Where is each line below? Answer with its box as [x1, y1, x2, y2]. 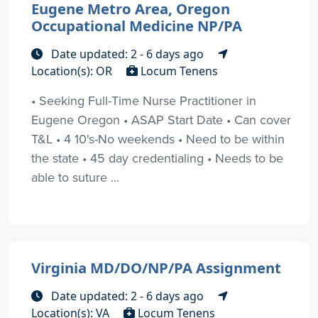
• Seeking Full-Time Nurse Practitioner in [31, 91, 256, 109]
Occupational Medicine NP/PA [31, 15, 242, 35]
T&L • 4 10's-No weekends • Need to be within [31, 129, 285, 148]
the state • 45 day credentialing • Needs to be [31, 148, 283, 167]
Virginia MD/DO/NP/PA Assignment [31, 257, 281, 278]
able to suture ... [31, 168, 119, 186]
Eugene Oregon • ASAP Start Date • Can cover [31, 110, 291, 128]
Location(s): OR [31, 62, 115, 79]
